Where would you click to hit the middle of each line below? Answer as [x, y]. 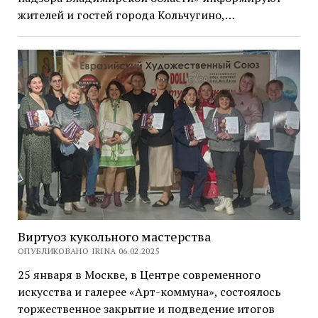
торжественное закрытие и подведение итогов [146, 308]
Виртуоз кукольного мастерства [114, 236]
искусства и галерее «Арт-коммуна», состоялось [149, 291]
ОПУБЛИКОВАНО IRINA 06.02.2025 [88, 251]
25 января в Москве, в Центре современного [139, 274]
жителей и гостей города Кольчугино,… [126, 15]
